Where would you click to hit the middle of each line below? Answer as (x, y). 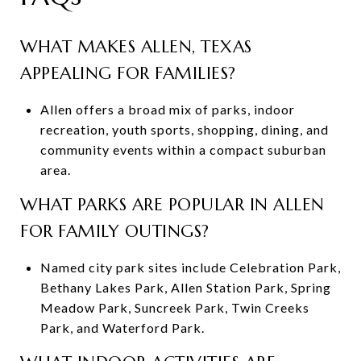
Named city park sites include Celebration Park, (190, 267)
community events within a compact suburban (183, 149)
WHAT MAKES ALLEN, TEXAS (136, 46)
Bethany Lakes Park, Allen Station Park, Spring (185, 287)
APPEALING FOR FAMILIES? (128, 73)
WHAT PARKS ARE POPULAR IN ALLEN (172, 204)
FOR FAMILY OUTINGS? (115, 231)
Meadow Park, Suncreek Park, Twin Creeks (174, 307)
